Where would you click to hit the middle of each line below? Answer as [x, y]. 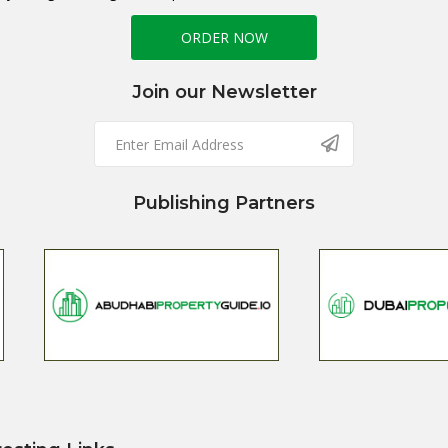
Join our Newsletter [224, 92]
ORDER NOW [224, 37]
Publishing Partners [224, 203]
